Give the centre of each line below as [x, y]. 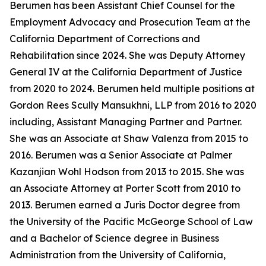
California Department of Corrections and [105, 39]
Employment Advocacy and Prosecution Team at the [130, 22]
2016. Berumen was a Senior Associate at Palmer [121, 155]
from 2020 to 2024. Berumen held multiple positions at [132, 88]
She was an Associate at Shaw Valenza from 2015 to [129, 138]
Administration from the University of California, [118, 255]
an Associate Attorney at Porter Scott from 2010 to [125, 188]
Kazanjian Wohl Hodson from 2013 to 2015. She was [127, 172]
